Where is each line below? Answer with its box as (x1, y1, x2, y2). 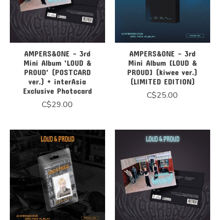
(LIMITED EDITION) (130, 76, 195, 86)
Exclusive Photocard (23, 85, 92, 95)
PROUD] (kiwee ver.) (127, 67, 198, 77)
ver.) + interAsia (28, 76, 86, 86)
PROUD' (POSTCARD (24, 67, 91, 77)
